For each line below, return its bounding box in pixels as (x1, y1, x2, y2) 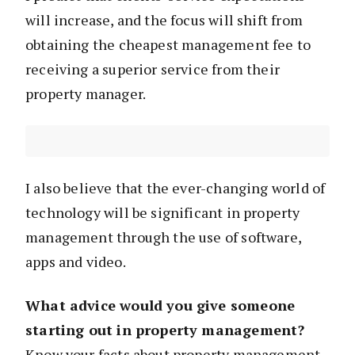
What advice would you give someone (25, 296, 296, 315)
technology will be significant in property (25, 203, 300, 223)
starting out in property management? (25, 320, 305, 340)
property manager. (25, 84, 147, 104)
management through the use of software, (25, 227, 302, 247)
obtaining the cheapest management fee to (25, 35, 311, 55)
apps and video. (25, 252, 126, 272)
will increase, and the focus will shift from (25, 10, 303, 30)
